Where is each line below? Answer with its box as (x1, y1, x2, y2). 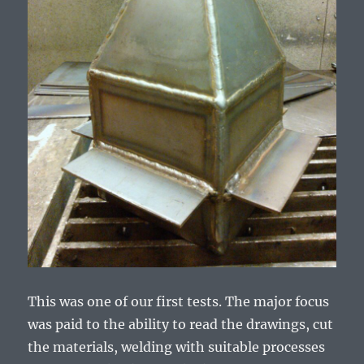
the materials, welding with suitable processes (28, 338, 326, 355)
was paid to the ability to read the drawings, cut (28, 315, 334, 332)
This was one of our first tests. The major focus (28, 292, 330, 310)
